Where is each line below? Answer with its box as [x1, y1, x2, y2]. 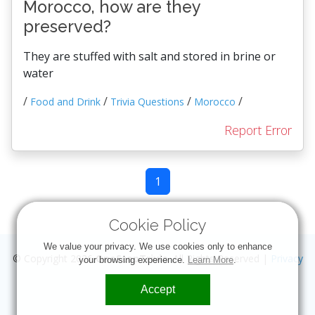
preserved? [23, 17, 111, 36]
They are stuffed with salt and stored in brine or [23, 49, 276, 64]
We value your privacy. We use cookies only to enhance [43, 241, 272, 252]
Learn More [188, 255, 233, 265]
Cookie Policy [108, 216, 207, 234]
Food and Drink [30, 95, 101, 108]
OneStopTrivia [95, 252, 168, 265]
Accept [140, 283, 175, 295]
